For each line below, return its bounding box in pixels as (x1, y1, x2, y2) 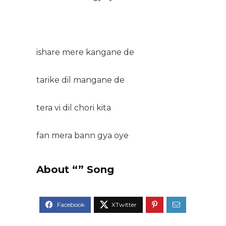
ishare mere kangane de (36, 47, 134, 57)
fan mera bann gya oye (36, 130, 129, 140)
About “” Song (36, 163, 114, 176)
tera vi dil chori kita (36, 102, 111, 112)
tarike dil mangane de (36, 75, 125, 85)
